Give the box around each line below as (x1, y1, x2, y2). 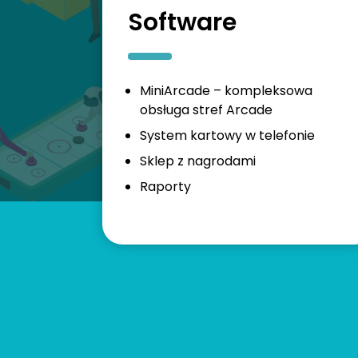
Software (128, 5, 237, 39)
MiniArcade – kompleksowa (140, 82, 312, 101)
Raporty (140, 177, 191, 197)
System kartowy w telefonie (140, 126, 315, 145)
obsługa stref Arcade (140, 101, 272, 120)
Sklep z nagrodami (140, 152, 256, 171)
